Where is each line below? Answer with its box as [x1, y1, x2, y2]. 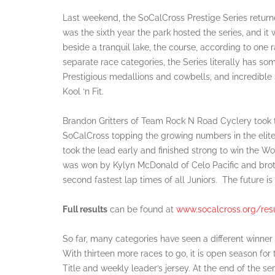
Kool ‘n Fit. [63, 86, 104, 96]
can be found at [107, 204, 176, 214]
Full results [63, 204, 107, 214]
